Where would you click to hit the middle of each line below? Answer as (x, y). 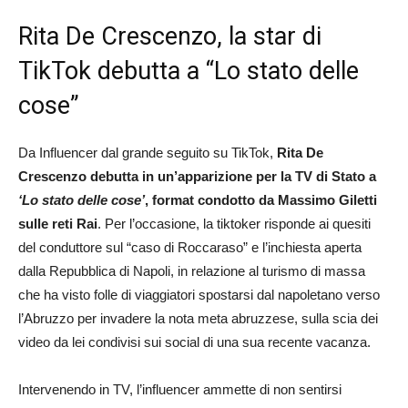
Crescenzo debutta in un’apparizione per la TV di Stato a (197, 176)
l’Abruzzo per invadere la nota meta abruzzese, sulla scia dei (198, 318)
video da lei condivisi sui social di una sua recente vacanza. (194, 342)
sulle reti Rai (58, 223)
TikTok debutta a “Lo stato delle (189, 71)
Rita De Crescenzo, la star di (170, 36)
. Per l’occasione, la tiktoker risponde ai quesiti (234, 223)
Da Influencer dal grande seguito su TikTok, (148, 152)
